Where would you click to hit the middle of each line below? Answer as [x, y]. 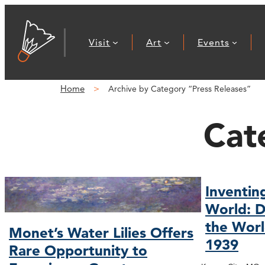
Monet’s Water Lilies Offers [101, 232]
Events [213, 42]
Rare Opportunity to [78, 250]
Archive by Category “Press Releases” [180, 89]
